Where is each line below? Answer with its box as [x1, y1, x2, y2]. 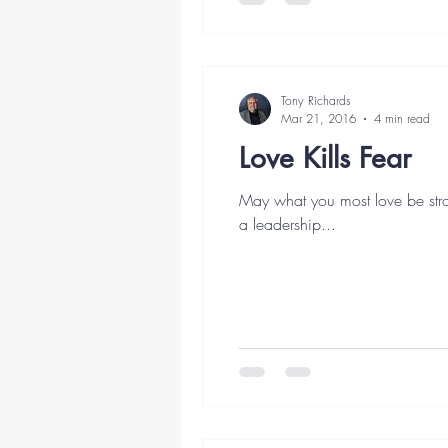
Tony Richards [281, 92, 351, 109]
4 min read [374, 110, 430, 127]
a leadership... [239, 213, 336, 235]
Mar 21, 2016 [281, 110, 356, 127]
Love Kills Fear [239, 140, 411, 176]
